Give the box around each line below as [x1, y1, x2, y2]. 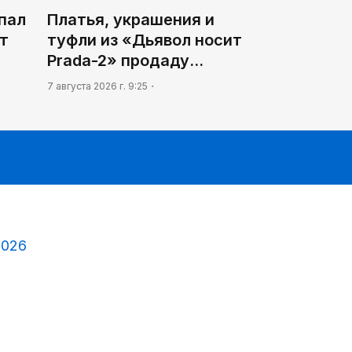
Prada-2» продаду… [46, 50, 203, 70]
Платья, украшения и [46, 9, 214, 29]
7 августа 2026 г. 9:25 [46, 79, 148, 92]
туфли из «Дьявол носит [46, 30, 242, 49]
